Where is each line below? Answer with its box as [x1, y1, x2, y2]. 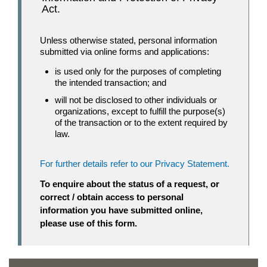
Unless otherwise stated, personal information [40, 35, 217, 45]
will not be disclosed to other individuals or [55, 95, 217, 105]
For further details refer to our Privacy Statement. [40, 159, 229, 169]
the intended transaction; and [55, 77, 166, 88]
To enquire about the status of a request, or [40, 178, 219, 189]
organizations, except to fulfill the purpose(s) [55, 106, 225, 117]
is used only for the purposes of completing [55, 66, 221, 76]
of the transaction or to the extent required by [55, 117, 228, 128]
